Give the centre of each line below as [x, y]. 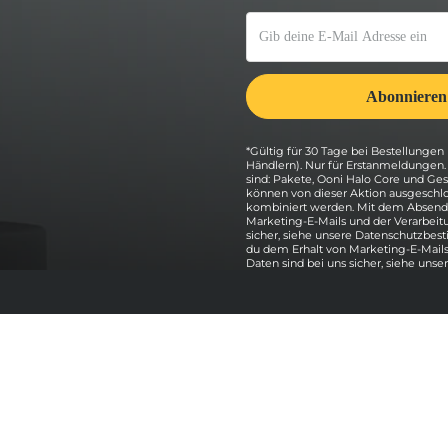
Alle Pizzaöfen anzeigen [261, 420]
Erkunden [219, 363]
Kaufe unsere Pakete [250, 396]
